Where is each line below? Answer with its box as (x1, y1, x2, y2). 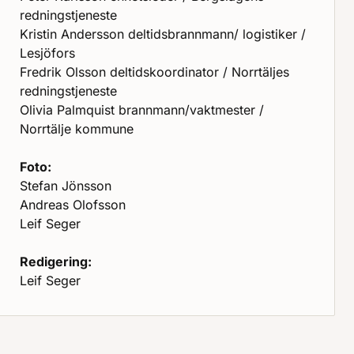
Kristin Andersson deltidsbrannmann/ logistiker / (19, 26, 306, 42)
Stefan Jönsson (19, 178, 111, 194)
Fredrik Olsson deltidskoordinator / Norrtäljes (19, 64, 289, 80)
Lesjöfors (19, 45, 75, 61)
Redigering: (19, 254, 92, 269)
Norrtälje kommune (19, 121, 134, 137)
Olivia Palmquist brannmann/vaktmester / (19, 102, 264, 118)
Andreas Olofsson (19, 197, 126, 213)
